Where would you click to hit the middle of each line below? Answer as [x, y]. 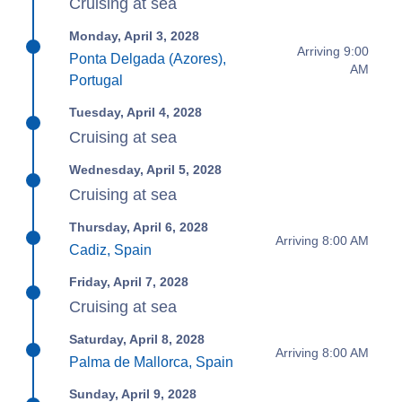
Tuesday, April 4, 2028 [136, 112]
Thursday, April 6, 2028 [139, 227]
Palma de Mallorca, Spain [152, 362]
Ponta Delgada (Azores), [148, 59]
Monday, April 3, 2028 [135, 36]
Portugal [96, 80]
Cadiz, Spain [111, 250]
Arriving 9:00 [332, 51]
